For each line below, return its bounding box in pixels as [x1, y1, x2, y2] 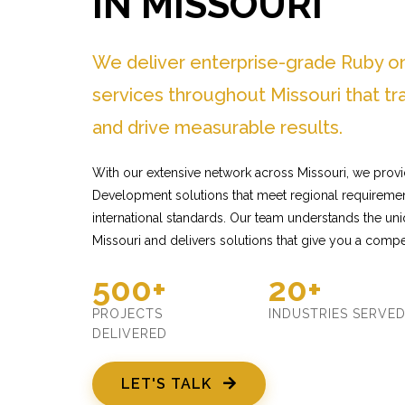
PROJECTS [92, 306, 163, 321]
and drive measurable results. [92, 117, 343, 138]
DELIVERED [92, 326, 167, 341]
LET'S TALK [121, 375, 216, 392]
